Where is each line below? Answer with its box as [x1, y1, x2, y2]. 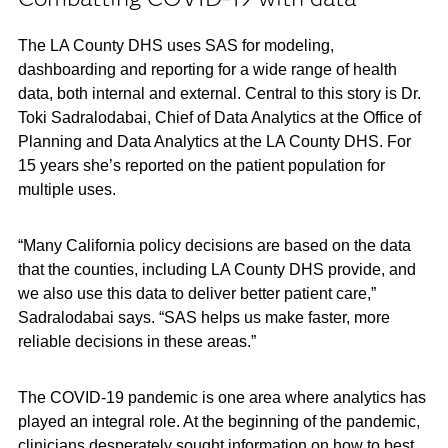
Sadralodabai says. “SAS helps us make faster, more [17, 309, 390, 326]
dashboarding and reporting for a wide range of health [17, 61, 397, 78]
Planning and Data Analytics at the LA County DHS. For [17, 133, 411, 150]
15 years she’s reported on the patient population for [17, 157, 385, 174]
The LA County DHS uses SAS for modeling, [17, 37, 334, 54]
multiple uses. [17, 181, 116, 198]
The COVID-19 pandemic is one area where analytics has [17, 389, 426, 406]
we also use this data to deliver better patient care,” [17, 285, 376, 302]
